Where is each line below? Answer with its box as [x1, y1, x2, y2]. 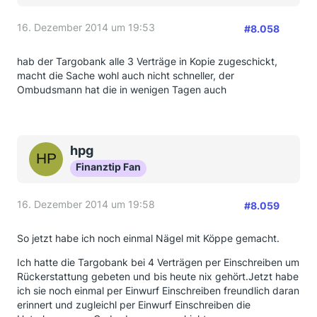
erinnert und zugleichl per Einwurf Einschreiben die [17, 299, 250, 311]
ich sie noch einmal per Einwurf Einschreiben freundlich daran [17, 284, 299, 296]
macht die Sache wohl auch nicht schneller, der [17, 69, 234, 81]
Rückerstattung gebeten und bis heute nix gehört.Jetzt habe [17, 270, 299, 282]
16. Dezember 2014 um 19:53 [17, 21, 155, 33]
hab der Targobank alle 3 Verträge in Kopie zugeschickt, [17, 55, 277, 67]
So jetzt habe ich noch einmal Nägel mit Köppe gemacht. [17, 232, 279, 244]
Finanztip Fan [76, 161, 141, 173]
